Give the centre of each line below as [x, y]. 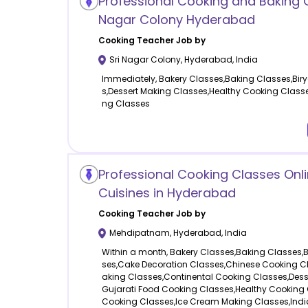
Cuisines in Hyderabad [167, 193]
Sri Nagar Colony [145, 60]
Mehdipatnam [139, 233]
